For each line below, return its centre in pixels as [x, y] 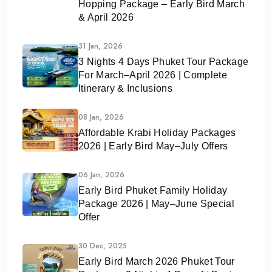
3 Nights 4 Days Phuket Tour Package [164, 61]
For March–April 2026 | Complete [153, 75]
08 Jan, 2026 [101, 117]
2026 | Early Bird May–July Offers [153, 146]
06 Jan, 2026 [101, 175]
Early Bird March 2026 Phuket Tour [157, 261]
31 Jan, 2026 [100, 46]
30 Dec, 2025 [103, 246]
